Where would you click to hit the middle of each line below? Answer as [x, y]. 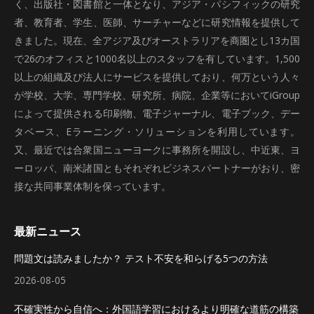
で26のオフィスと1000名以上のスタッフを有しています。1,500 [157, 59]
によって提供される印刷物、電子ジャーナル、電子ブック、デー [157, 113]
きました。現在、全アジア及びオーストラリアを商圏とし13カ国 [157, 40]
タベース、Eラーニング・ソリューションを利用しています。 [157, 131]
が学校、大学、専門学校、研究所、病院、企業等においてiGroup [157, 95]
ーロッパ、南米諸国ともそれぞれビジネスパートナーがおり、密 [157, 168]
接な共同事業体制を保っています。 [93, 186]
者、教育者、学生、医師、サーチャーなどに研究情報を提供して [157, 22]
